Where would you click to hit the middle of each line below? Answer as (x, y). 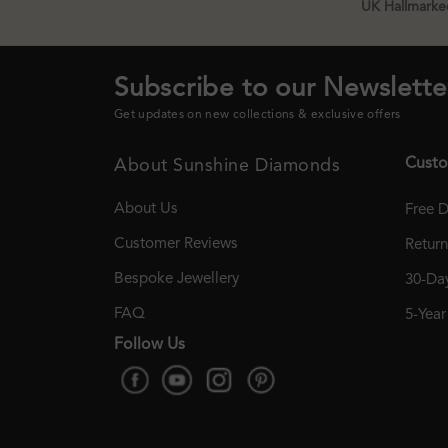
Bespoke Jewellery (176, 278)
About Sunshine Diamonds (227, 165)
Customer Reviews (176, 243)
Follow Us (149, 344)
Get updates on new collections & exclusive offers (257, 115)
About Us (146, 208)
